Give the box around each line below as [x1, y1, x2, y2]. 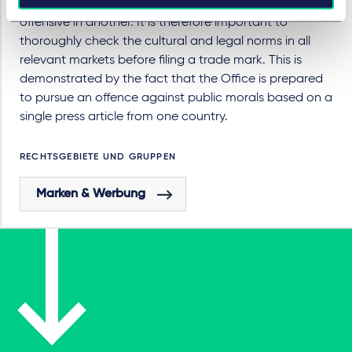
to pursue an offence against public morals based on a [20, 92, 332, 105]
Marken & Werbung [36, 188, 145, 201]
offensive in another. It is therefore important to [20, 16, 288, 30]
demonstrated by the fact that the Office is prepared [20, 73, 323, 86]
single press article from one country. [20, 111, 228, 124]
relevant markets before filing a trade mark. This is [20, 54, 302, 68]
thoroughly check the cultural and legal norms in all [20, 35, 310, 49]
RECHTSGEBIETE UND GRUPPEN [20, 152, 176, 163]
